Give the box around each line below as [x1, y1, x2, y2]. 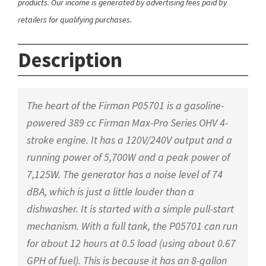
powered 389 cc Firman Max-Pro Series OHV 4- [27, 116, 228, 130]
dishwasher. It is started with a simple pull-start [27, 202, 234, 216]
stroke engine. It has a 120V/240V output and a [27, 133, 232, 147]
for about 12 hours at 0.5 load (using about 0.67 [27, 236, 236, 251]
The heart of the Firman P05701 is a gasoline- [27, 99, 224, 113]
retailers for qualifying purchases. [18, 14, 132, 26]
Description [18, 47, 122, 74]
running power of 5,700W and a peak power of [27, 150, 230, 164]
